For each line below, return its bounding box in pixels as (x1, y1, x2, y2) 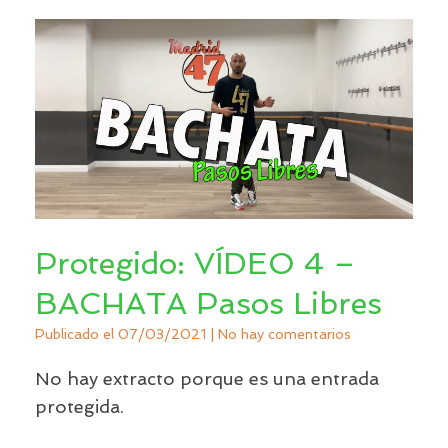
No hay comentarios (218, 325, 351, 342)
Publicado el (45, 325, 118, 342)
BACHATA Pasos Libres (35, 285, 382, 321)
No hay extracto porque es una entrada (35, 367, 379, 389)
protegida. (35, 395, 124, 417)
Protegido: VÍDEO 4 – (35, 245, 356, 281)
